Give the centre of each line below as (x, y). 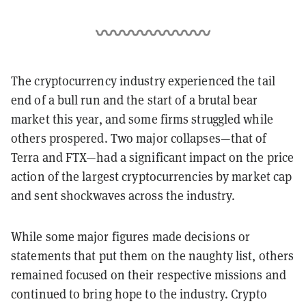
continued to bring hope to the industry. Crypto (139, 294)
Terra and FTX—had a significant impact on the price (153, 157)
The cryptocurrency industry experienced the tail (143, 81)
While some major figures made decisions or (131, 236)
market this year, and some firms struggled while (142, 119)
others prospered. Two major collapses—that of (139, 138)
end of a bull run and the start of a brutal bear (134, 100)
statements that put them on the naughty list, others (153, 255)
